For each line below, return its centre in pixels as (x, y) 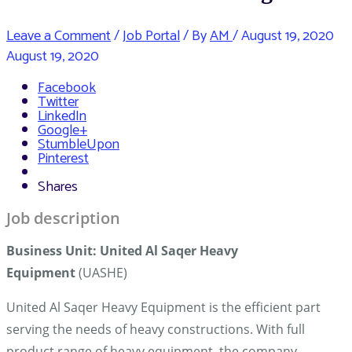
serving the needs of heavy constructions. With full (156, 330)
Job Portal (151, 36)
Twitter (58, 103)
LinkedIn (62, 117)
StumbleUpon (79, 145)
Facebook (67, 88)
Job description (63, 218)
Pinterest (63, 159)
